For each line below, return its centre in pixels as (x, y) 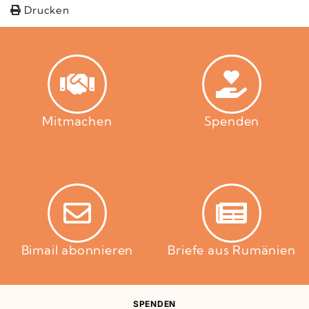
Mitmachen (77, 121)
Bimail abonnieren (77, 250)
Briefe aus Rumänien (232, 250)
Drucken (45, 10)
